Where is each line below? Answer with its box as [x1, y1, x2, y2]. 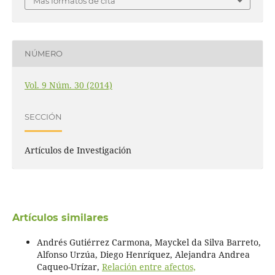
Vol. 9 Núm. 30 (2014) [24, 79, 112, 91]
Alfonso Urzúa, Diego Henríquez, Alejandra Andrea [36, 248, 250, 260]
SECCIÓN [24, 112, 62, 122]
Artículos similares [12, 211, 109, 223]
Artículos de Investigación [24, 144, 131, 156]
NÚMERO [24, 48, 63, 59]
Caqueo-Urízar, [36, 260, 102, 273]
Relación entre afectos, [101, 260, 196, 273]
